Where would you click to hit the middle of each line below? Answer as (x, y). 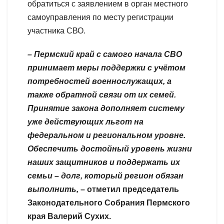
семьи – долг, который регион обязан (105, 175)
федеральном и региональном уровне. (106, 135)
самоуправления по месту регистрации (100, 17)
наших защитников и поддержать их (104, 162)
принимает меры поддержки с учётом (106, 67)
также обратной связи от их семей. (102, 94)
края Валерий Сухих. (69, 216)
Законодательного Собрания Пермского (109, 202)
